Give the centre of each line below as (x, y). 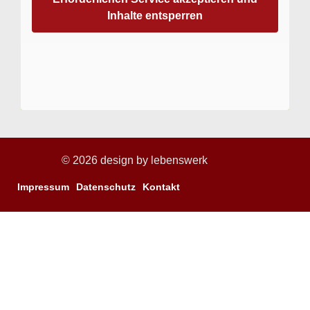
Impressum (43, 186)
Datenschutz (106, 186)
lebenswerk (179, 160)
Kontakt (161, 186)
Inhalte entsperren (155, 15)
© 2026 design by (106, 160)
